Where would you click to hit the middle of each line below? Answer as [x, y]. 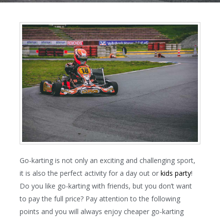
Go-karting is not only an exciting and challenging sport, [108, 161]
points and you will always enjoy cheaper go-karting [102, 212]
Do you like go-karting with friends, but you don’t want [106, 186]
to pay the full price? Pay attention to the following [100, 199]
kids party [176, 173]
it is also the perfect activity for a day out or [90, 173]
